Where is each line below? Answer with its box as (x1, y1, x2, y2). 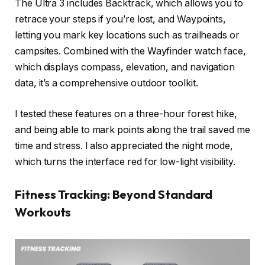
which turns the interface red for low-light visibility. (15, 156, 235, 167)
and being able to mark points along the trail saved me (15, 124, 250, 135)
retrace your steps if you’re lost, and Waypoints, (15, 14, 227, 25)
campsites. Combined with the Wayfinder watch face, (15, 46, 247, 57)
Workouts (15, 205, 72, 220)
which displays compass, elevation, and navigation (15, 62, 235, 73)
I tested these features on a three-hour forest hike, (15, 108, 237, 119)
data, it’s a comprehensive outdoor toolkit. (15, 77, 198, 89)
